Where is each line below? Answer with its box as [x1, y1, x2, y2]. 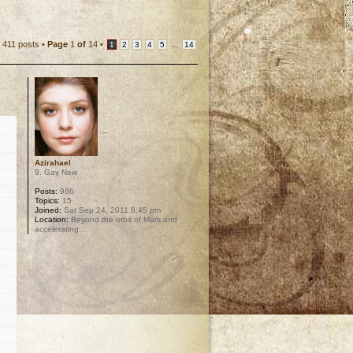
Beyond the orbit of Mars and [69, 215, 178, 224]
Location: [35, 215, 69, 224]
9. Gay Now [35, 168, 78, 176]
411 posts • [2, 39, 47, 49]
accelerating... [35, 225, 87, 233]
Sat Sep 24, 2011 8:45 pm [61, 206, 162, 214]
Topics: [35, 196, 61, 205]
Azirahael [35, 158, 72, 167]
